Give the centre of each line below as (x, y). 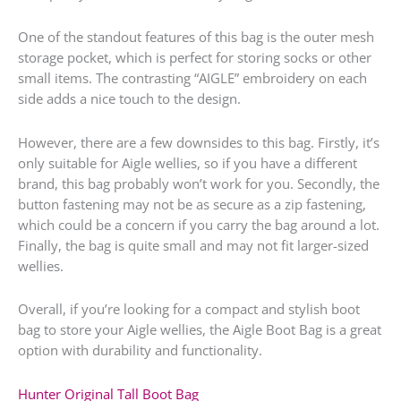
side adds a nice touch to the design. (129, 98)
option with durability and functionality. (140, 350)
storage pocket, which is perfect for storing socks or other (195, 57)
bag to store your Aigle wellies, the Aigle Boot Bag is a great (200, 330)
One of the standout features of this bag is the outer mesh (196, 36)
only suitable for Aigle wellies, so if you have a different (188, 162)
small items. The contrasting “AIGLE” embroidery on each (192, 77)
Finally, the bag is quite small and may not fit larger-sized (193, 245)
